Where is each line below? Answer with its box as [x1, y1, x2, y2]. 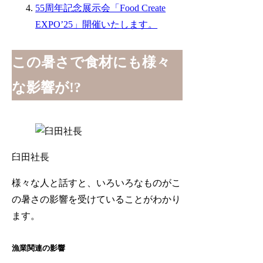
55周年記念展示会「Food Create [35, 3, 166, 14]
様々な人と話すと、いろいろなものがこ [12, 178, 181, 188]
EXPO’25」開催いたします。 [35, 19, 158, 30]
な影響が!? [12, 80, 82, 96]
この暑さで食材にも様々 [12, 55, 171, 70]
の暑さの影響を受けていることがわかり [12, 194, 181, 205]
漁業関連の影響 [12, 243, 66, 252]
